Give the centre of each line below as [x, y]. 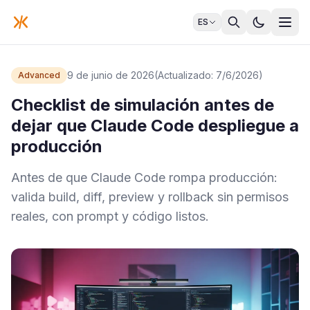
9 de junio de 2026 [111, 75]
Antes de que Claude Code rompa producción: [144, 177]
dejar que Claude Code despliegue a [155, 126]
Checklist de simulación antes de [143, 105]
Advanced [39, 75]
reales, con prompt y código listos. [110, 216]
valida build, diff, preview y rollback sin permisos [150, 197]
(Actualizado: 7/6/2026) [209, 75]
